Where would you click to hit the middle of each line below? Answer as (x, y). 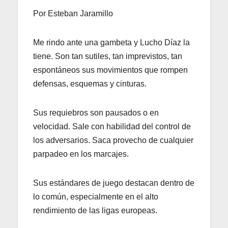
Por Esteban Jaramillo (73, 13)
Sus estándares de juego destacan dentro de (114, 183)
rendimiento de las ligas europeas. (95, 210)
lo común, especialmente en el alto (96, 196)
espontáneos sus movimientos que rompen (110, 70)
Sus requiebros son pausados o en (96, 112)
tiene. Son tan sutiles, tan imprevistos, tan (108, 56)
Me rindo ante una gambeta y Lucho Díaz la (111, 42)
